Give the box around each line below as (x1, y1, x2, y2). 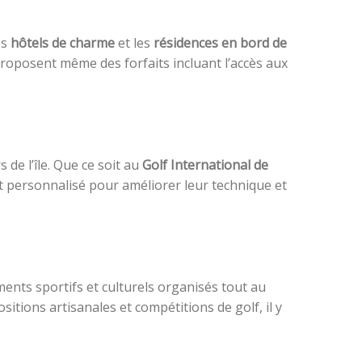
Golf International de (142, 156, 268, 175)
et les (115, 34, 154, 53)
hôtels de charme (11, 34, 115, 53)
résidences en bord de (154, 34, 287, 53)
